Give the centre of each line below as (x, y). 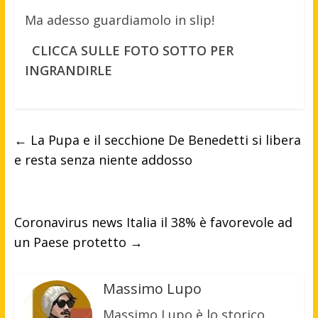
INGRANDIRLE (68, 70)
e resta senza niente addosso (103, 159)
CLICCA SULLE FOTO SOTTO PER (132, 50)
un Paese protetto (72, 242)
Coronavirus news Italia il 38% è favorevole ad (153, 222)
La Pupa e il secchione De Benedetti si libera (164, 139)
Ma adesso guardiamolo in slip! (119, 20)
